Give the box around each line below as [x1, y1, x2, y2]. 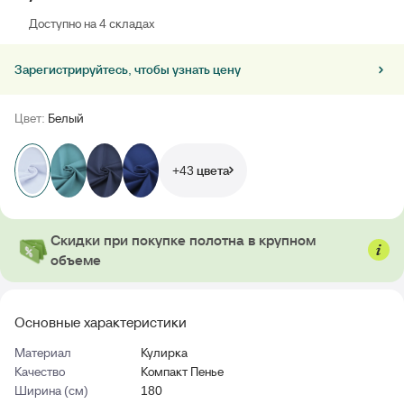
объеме [50, 250, 101, 269]
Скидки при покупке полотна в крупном [50, 230, 316, 249]
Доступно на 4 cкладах [29, 15, 154, 32]
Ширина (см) [14, 381, 88, 399]
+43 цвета [172, 161, 229, 179]
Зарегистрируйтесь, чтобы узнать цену [14, 61, 241, 78]
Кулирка [141, 344, 188, 361]
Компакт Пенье [141, 363, 224, 380]
